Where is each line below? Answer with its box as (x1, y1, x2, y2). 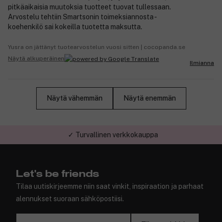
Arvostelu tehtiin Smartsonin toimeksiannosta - (8, 12, 156, 21)
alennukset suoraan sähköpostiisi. (16, 195, 124, 203)
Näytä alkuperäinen (8, 55, 64, 62)
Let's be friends (16, 169, 99, 179)
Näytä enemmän (123, 94, 176, 103)
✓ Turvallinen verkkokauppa (68, 131, 158, 139)
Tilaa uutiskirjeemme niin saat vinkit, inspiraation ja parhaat (16, 182, 204, 190)
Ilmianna (190, 59, 214, 66)
